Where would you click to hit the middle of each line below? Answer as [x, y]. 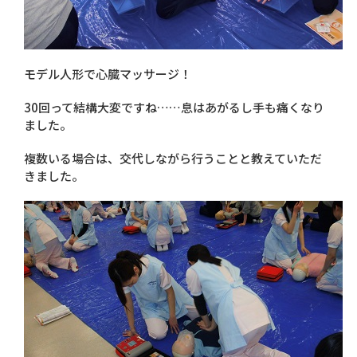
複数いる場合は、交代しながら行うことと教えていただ [173, 158]
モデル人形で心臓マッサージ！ [108, 73]
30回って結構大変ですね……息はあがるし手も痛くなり [174, 107]
